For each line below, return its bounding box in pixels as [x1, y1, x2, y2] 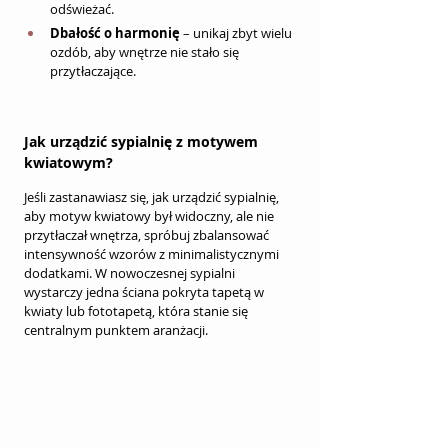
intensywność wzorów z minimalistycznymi [24, 244, 282, 263]
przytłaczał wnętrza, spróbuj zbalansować [24, 225, 272, 244]
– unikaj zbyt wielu [180, 23, 295, 42]
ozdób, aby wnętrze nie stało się [50, 42, 242, 61]
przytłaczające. [50, 61, 136, 80]
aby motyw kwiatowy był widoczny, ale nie [24, 206, 277, 225]
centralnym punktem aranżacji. [24, 320, 208, 339]
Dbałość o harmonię [50, 23, 180, 42]
